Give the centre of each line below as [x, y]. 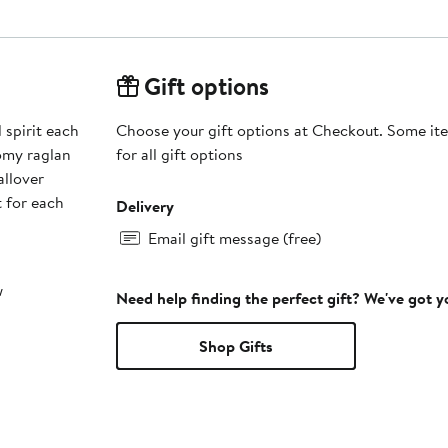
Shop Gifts [235, 346]
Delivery [144, 206]
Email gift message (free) [234, 238]
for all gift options [179, 154]
